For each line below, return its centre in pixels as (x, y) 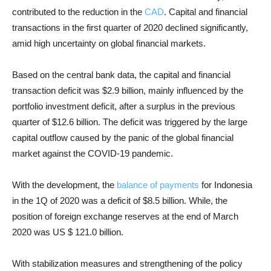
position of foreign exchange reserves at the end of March (125, 216)
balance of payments (158, 185)
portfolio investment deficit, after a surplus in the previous (124, 106)
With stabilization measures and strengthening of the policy (127, 263)
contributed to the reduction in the (78, 12)
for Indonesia (226, 185)
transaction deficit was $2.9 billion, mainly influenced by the (128, 90)
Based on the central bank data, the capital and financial (121, 75)
